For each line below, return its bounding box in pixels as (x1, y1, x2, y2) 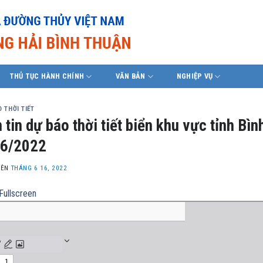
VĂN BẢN (115, 72, 146, 80)
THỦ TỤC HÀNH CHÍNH (9, 72, 85, 80)
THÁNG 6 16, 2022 (11, 164, 68, 173)
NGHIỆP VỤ (176, 72, 213, 80)
